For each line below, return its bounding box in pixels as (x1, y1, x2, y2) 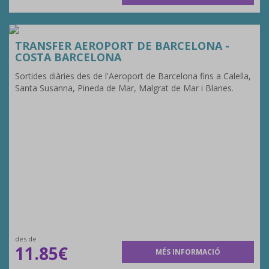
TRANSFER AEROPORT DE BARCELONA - (15, 38, 229, 53)
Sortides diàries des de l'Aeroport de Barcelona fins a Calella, (15, 70, 251, 82)
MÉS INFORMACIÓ (156, 247, 221, 257)
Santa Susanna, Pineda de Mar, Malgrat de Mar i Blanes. (15, 82, 234, 94)
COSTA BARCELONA (15, 50, 121, 64)
